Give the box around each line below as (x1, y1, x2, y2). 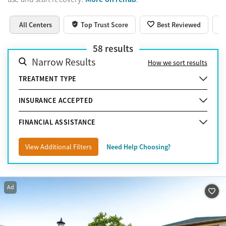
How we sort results (148, 58, 207, 67)
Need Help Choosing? (106, 142, 171, 151)
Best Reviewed (156, 20, 201, 29)
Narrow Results (32, 55, 95, 69)
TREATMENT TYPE (19, 74, 77, 83)
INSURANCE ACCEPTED (19, 95, 93, 105)
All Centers (19, 20, 52, 29)
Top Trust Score (81, 20, 129, 29)
